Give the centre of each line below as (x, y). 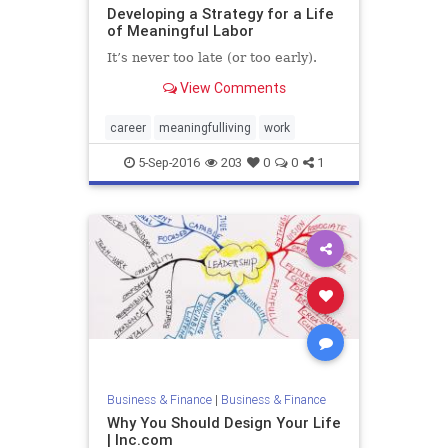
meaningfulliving (205, 127)
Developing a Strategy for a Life (220, 13)
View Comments (231, 87)
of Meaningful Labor (180, 30)
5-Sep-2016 (167, 162)
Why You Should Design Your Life (223, 422)
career (128, 127)
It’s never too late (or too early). (211, 57)
